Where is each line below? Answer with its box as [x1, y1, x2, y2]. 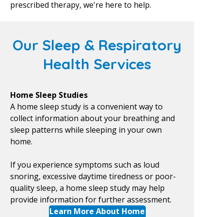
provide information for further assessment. [10, 194, 171, 205]
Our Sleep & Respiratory [13, 36, 182, 54]
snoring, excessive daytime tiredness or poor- [10, 171, 176, 182]
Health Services [43, 55, 151, 73]
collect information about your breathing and [10, 113, 175, 124]
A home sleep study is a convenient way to [10, 101, 163, 112]
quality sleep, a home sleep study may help [10, 183, 165, 193]
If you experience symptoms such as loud [10, 159, 159, 170]
